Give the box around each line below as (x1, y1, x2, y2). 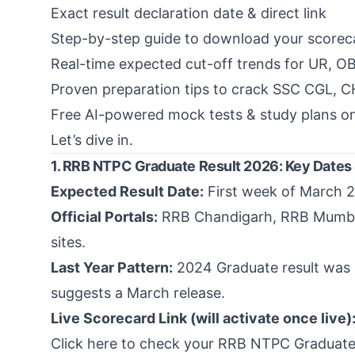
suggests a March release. (51, 284, 225, 301)
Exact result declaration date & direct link (51, 5, 326, 21)
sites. (51, 234, 86, 250)
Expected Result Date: (51, 183, 204, 200)
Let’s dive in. (51, 132, 133, 148)
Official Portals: (51, 208, 158, 225)
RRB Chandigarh (162, 208, 273, 225)
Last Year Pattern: (51, 259, 173, 276)
